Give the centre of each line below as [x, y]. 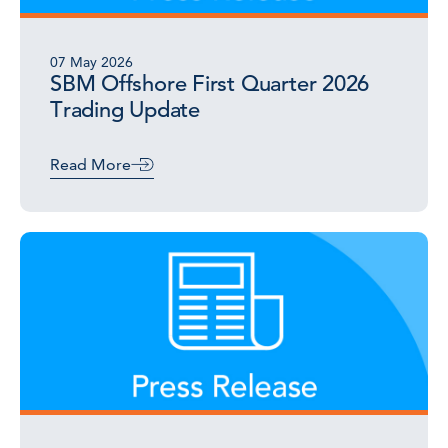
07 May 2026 [91, 62]
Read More [90, 164]
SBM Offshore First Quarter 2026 [210, 83]
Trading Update [125, 109]
